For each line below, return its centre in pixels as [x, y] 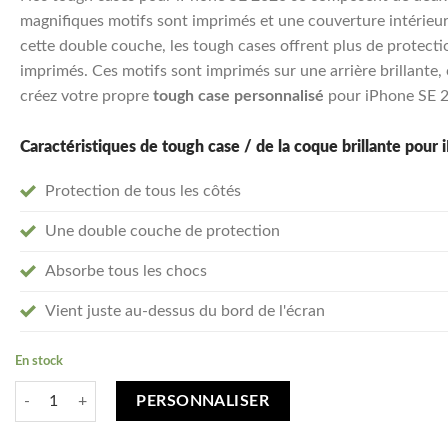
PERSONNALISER [203, 401]
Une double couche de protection [162, 230]
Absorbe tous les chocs [126, 270]
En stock [39, 360]
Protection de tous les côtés [143, 190]
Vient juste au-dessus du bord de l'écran [185, 310]
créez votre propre [86, 96]
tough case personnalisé [238, 96]
